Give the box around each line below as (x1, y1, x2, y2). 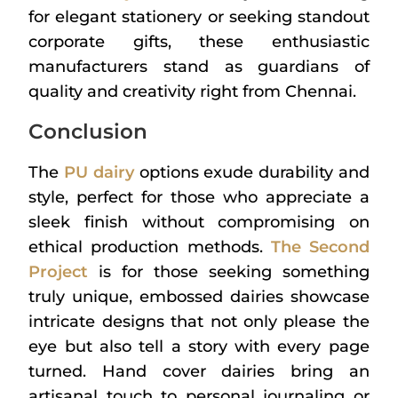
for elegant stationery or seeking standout (28, 7, 370, 28)
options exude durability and (133, 163, 370, 183)
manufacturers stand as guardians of (28, 57, 370, 77)
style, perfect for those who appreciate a (28, 187, 370, 208)
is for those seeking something (88, 262, 370, 283)
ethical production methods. (28, 237, 271, 258)
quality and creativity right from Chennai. (28, 82, 357, 102)
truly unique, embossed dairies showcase (28, 287, 370, 307)
